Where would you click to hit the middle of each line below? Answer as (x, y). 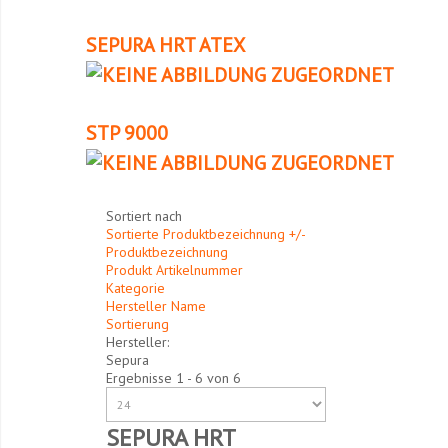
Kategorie (135, 288)
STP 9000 (127, 133)
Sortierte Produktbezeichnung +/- (206, 234)
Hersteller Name (156, 306)
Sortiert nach (144, 216)
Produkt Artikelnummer (174, 270)
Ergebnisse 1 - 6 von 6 (173, 378)
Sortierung (137, 324)
